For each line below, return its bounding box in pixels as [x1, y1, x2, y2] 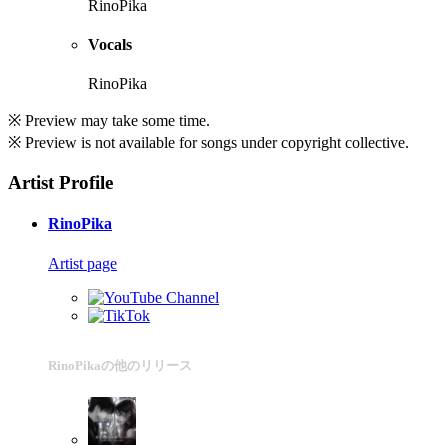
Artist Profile [8, 172, 113, 193]
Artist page [48, 254, 117, 272]
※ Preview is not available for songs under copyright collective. [8, 134, 409, 152]
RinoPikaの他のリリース [48, 357, 192, 373]
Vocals [88, 36, 132, 54]
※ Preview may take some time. [8, 112, 210, 130]
